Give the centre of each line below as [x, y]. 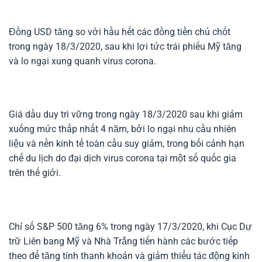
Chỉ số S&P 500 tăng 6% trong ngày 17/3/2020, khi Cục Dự [130, 226]
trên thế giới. [35, 173]
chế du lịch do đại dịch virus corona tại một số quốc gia [123, 158]
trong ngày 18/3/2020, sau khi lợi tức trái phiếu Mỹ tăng [125, 46]
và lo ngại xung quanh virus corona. [82, 61]
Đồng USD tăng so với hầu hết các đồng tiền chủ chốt [120, 32]
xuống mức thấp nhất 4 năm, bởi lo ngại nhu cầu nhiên [123, 129]
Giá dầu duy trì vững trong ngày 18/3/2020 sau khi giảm [126, 115]
